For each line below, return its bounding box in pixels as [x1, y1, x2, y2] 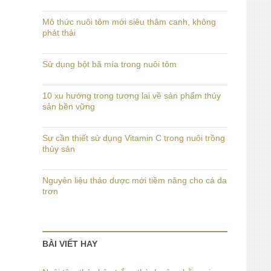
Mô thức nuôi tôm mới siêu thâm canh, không [42, 17, 216, 27]
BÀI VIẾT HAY [42, 239, 97, 249]
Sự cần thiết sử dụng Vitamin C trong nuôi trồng [42, 133, 225, 143]
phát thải [42, 28, 76, 38]
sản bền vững [42, 102, 95, 111]
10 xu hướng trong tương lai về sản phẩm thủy [42, 91, 221, 100]
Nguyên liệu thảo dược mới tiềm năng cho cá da [42, 175, 227, 185]
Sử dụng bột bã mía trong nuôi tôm [42, 59, 177, 69]
